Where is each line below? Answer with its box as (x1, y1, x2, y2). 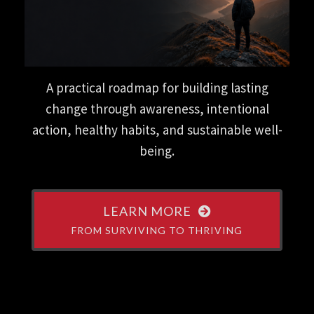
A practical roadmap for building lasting (46, 79, 268, 97)
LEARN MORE (102, 203, 191, 219)
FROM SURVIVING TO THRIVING (71, 224, 243, 237)
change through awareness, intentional (45, 100, 269, 118)
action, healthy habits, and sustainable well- (32, 121, 282, 139)
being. (139, 142, 175, 160)
